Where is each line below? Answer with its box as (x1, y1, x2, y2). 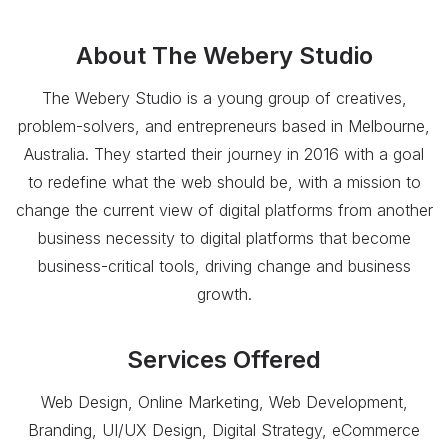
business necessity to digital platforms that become (37, 228, 411, 249)
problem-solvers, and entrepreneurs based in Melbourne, (18, 116, 430, 137)
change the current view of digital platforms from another (15, 200, 433, 221)
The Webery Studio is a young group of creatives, (41, 88, 407, 109)
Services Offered (127, 345, 321, 375)
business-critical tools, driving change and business (37, 256, 411, 277)
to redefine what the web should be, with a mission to (27, 172, 421, 193)
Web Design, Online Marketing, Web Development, (40, 392, 408, 413)
